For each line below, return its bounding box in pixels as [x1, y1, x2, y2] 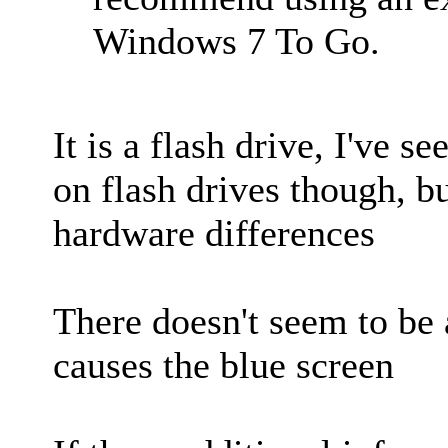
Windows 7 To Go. [93, 19, 380, 62]
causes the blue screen [53, 343, 394, 386]
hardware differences [53, 211, 375, 254]
